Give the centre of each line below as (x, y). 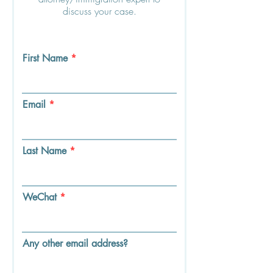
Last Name (44, 151)
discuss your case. (99, 11)
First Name (45, 58)
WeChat (40, 197)
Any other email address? (75, 243)
